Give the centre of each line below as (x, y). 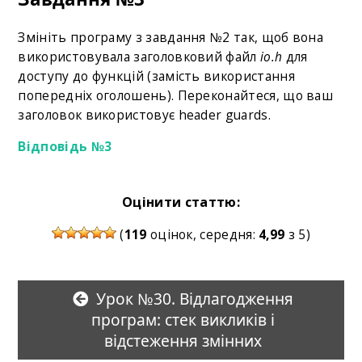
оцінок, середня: (203, 235)
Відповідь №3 (65, 147)
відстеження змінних (183, 341)
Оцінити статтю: (181, 202)
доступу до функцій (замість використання (156, 76)
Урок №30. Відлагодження (194, 299)
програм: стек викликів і (183, 320)
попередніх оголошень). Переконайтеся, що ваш (176, 95)
